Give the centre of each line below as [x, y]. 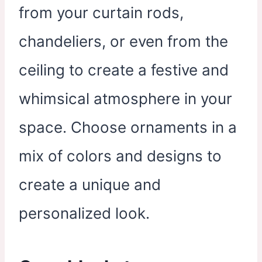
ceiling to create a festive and [124, 70]
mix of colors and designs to [120, 156]
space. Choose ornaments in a [128, 127]
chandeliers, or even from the [123, 41]
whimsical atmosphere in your [125, 98]
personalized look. [84, 213]
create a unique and [90, 184]
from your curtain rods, [101, 12]
